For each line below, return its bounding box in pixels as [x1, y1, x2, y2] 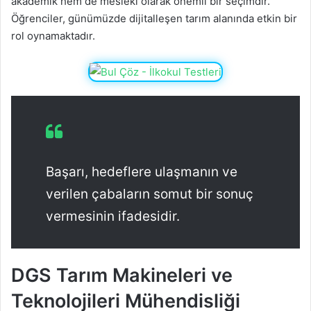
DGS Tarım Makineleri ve [11, 264, 233, 287]
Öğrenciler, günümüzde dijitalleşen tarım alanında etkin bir [11, 12, 297, 26]
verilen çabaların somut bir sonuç [46, 186, 253, 203]
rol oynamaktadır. [11, 29, 95, 43]
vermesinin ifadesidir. [46, 208, 180, 225]
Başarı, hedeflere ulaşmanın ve [46, 164, 237, 180]
